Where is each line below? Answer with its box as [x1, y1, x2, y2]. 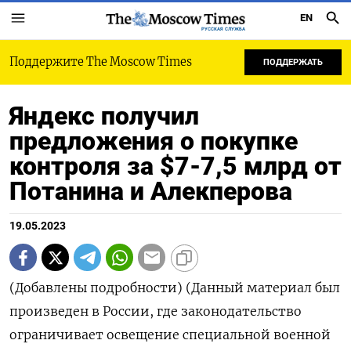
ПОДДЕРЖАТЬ [263, 57, 323, 67]
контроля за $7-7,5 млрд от [9, 151, 342, 181]
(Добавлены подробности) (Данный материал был [9, 280, 340, 295]
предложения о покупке [9, 126, 298, 156]
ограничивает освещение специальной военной [9, 327, 331, 342]
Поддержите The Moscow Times [9, 55, 192, 69]
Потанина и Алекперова [9, 176, 292, 206]
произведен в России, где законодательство [9, 303, 302, 319]
